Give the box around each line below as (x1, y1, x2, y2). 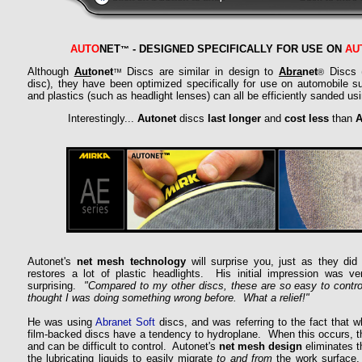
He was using (27, 316, 96, 328)
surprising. (27, 280, 84, 292)
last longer (204, 112, 261, 124)
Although (27, 65, 74, 78)
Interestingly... (67, 112, 137, 124)
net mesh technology (76, 255, 186, 267)
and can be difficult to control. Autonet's (27, 340, 219, 352)
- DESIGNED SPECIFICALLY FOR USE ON (129, 43, 345, 55)
